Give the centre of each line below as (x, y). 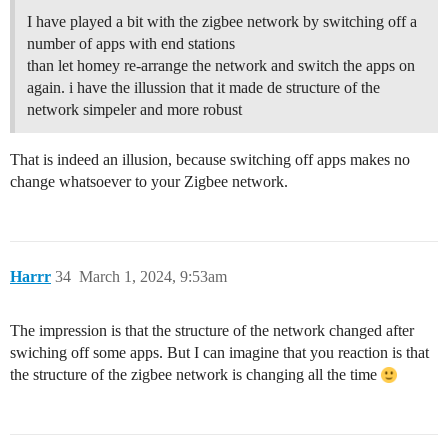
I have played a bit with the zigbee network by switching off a (222, 22)
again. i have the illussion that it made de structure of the (203, 88)
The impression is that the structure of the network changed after (212, 331)
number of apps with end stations (131, 44)
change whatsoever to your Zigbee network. (149, 182)
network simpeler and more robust (134, 110)
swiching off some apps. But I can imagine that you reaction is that (219, 353)
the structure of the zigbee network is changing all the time (195, 375)
